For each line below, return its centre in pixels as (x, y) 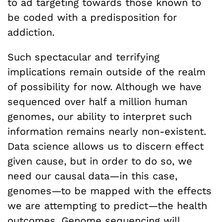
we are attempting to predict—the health (107, 205)
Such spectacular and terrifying (83, 57)
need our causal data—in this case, (92, 176)
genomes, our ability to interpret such (100, 116)
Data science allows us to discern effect (106, 146)
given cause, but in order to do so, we (100, 161)
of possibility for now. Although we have (105, 86)
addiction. (31, 32)
